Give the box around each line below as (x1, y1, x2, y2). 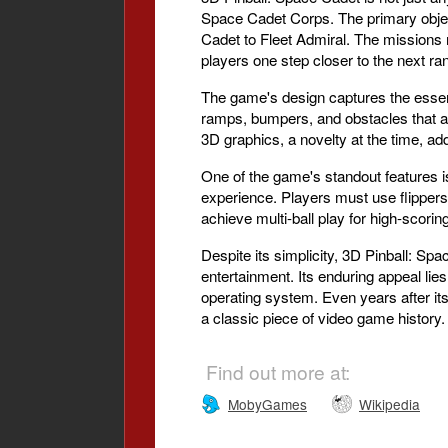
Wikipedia (359, 394, 420, 414)
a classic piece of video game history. (201, 307, 445, 328)
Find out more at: (206, 358, 350, 385)
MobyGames (228, 394, 307, 414)
